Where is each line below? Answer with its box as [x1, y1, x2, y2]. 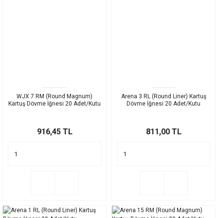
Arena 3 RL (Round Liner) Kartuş [121, 93, 206, 100]
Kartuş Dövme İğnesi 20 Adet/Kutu [8, 100, 101, 108]
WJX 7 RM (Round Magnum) [17, 93, 92, 100]
